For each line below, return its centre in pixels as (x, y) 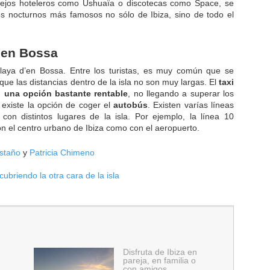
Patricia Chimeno (62, 152)
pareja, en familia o (159, 260)
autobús (131, 105)
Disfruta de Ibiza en (160, 252)
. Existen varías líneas (191, 105)
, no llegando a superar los (181, 94)
